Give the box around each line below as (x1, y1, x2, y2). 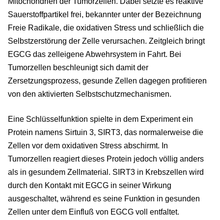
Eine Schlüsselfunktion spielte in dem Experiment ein (8, 115, 193, 124)
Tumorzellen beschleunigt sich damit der (8, 63, 148, 72)
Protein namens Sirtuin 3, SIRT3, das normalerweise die (8, 128, 203, 137)
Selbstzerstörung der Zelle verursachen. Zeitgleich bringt (8, 37, 205, 46)
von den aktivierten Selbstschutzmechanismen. (8, 90, 171, 99)
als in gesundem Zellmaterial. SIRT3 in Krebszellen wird (8, 168, 204, 177)
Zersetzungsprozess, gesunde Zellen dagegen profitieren (8, 77, 207, 85)
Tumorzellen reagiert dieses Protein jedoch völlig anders (8, 155, 204, 164)
